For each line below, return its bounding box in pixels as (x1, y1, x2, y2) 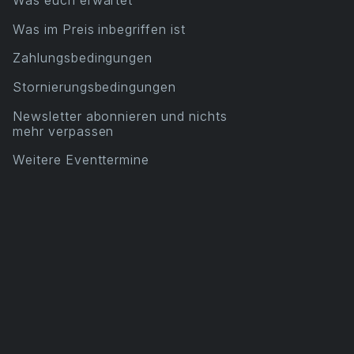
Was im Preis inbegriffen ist (13, 21, 186, 37)
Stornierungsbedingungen (13, 78, 177, 95)
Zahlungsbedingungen (13, 50, 153, 66)
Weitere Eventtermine (13, 152, 150, 168)
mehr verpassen (13, 122, 115, 139)
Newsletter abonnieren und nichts (13, 107, 228, 124)
